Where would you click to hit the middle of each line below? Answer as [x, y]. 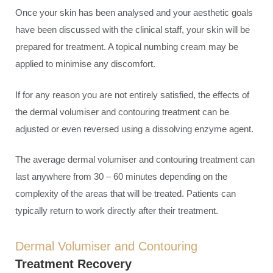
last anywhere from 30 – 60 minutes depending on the [121, 176]
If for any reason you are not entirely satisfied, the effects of [132, 94]
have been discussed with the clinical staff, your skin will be [133, 30]
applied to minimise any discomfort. [85, 64]
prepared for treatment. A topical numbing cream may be [127, 47]
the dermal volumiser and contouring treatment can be [122, 112]
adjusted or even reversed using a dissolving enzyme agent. [134, 129]
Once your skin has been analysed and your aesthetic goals [134, 12]
